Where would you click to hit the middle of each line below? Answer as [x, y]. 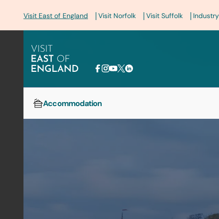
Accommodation [73, 103]
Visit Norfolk [117, 16]
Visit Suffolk [164, 16]
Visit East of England [56, 16]
